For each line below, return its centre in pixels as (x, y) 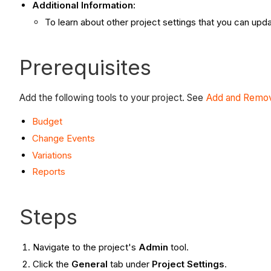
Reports (49, 172)
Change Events (64, 138)
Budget (47, 122)
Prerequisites (85, 67)
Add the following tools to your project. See (113, 97)
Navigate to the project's (86, 247)
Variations (52, 155)
